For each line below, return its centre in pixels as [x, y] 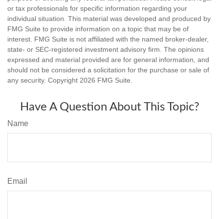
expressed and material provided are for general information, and [108, 60]
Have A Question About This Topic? [109, 107]
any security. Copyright [44, 80]
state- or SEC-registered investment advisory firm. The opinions [106, 50]
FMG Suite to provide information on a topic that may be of [98, 29]
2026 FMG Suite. [106, 80]
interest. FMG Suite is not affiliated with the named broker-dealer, [108, 39]
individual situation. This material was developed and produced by [109, 19]
